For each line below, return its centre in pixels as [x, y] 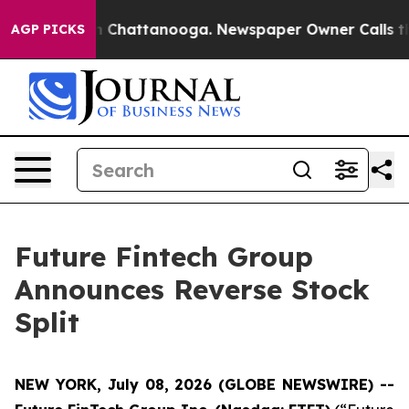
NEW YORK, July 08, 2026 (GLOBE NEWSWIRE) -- [204, 384]
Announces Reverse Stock [192, 289]
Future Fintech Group [164, 257]
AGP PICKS [48, 29]
